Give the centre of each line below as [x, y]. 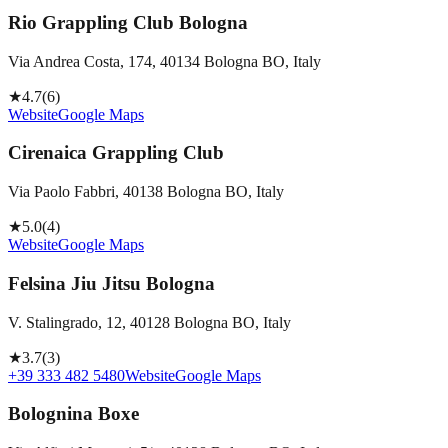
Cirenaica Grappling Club [116, 153]
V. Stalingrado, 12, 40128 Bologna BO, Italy [149, 322]
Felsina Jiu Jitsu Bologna [111, 283]
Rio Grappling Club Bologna [128, 22]
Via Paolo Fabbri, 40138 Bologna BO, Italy [146, 192]
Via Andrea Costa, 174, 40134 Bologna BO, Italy [164, 61]
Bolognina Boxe [73, 414]
